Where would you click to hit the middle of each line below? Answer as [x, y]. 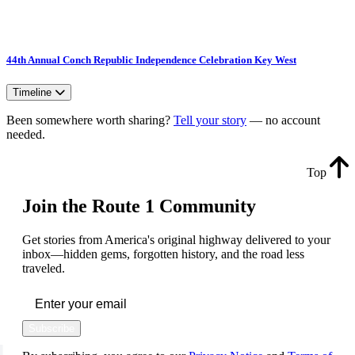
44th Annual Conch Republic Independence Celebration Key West [151, 59]
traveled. [44, 268]
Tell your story [210, 120]
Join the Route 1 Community [139, 206]
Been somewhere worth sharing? [90, 120]
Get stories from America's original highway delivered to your [176, 239]
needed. [26, 134]
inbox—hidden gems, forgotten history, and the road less [163, 254]
